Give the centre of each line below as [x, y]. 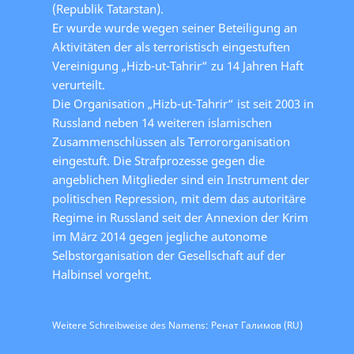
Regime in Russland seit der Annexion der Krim [180, 217]
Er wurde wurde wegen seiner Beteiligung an [175, 27]
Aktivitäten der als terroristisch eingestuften [171, 46]
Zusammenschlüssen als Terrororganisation [171, 141]
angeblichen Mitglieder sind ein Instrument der [181, 179]
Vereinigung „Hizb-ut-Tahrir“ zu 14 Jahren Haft [178, 65]
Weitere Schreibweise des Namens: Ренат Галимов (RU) [177, 325]
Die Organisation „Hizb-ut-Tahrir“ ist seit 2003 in [183, 103]
